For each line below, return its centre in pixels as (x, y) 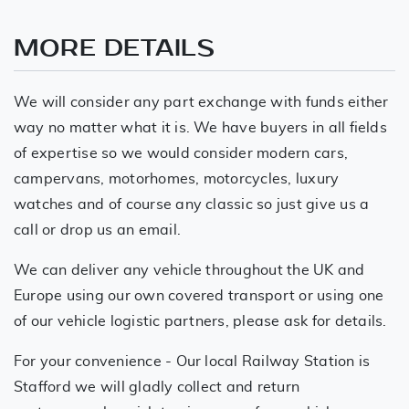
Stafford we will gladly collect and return (157, 387)
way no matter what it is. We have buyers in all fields (200, 127)
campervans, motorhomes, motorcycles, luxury (177, 178)
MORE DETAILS (114, 48)
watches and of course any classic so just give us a (192, 204)
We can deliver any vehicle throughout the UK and (189, 270)
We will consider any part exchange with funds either (201, 102)
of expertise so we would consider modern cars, (181, 153)
